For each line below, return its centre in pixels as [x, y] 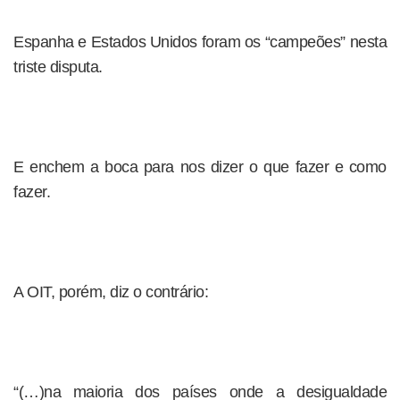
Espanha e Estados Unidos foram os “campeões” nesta [200, 42]
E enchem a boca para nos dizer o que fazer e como [200, 167]
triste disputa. [58, 67]
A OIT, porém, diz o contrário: [111, 292]
